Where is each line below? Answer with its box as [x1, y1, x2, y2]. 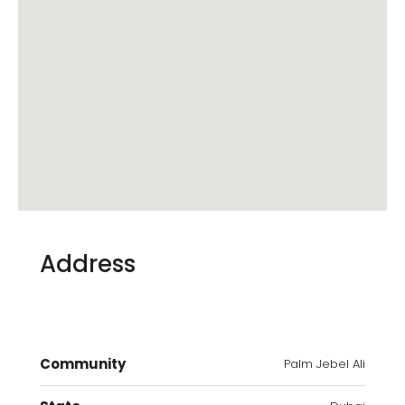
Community [40, 354, 126, 374]
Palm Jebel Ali [284, 355, 365, 373]
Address [40, 248, 136, 281]
